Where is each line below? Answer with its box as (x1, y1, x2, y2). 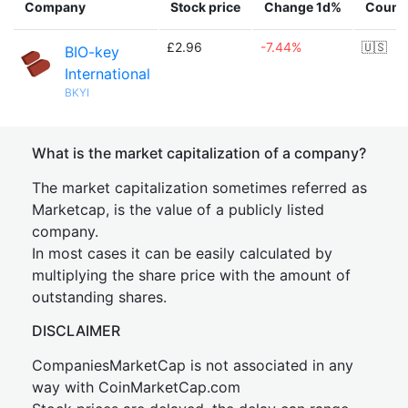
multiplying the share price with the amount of (32, 266, 351, 284)
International (65, 65, 150, 83)
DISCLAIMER (32, 321, 120, 340)
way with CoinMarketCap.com (32, 378, 240, 396)
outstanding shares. (32, 288, 167, 306)
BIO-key (65, 43, 119, 61)
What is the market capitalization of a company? (32, 144, 366, 162)
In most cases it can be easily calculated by (32, 244, 332, 262)
